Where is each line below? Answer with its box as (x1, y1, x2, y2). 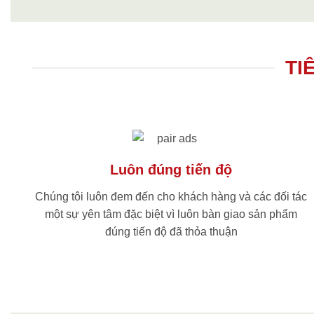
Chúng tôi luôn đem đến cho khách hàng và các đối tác (35, 191, 307, 203)
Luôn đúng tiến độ (110, 162, 232, 178)
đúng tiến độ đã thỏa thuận (104, 226, 238, 238)
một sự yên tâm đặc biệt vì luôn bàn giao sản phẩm (45, 208, 297, 221)
